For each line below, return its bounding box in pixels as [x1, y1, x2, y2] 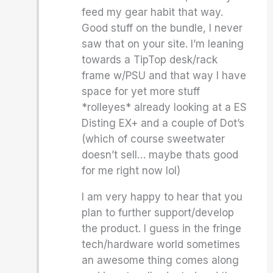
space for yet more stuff [82, 85, 200, 97]
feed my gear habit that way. [82, 6, 224, 18]
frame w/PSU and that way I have [82, 69, 247, 82]
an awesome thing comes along [82, 254, 239, 266]
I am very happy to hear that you [82, 191, 243, 203]
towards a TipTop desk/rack [82, 54, 218, 66]
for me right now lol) [82, 165, 181, 177]
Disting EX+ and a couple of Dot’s [82, 117, 245, 129]
